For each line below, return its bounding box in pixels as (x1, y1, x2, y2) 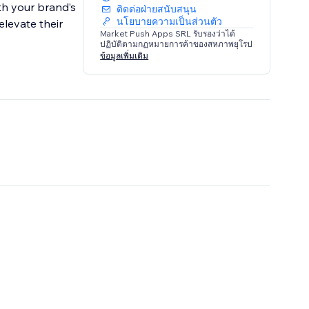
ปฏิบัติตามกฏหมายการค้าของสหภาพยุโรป (100, 39, 253, 50)
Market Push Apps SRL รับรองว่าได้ (100, 28, 236, 39)
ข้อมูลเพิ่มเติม (100, 50, 149, 61)
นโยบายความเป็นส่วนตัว (117, 15, 223, 28)
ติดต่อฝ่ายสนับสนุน (117, 3, 197, 16)
